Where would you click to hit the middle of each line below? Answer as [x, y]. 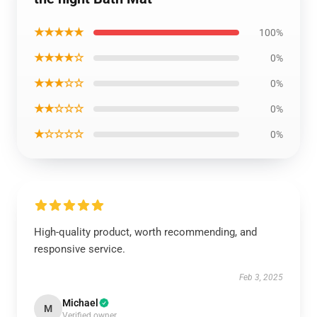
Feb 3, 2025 [261, 277]
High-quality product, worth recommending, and [145, 232]
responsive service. [80, 249]
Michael [80, 303]
